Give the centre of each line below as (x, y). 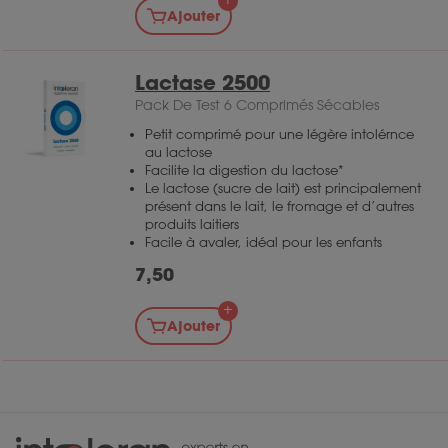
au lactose (178, 153)
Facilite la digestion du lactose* (244, 171)
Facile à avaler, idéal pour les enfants (263, 243)
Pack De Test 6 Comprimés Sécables (257, 105)
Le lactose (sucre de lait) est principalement (283, 189)
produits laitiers (192, 225)
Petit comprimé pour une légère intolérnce (279, 135)
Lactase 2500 (202, 83)
